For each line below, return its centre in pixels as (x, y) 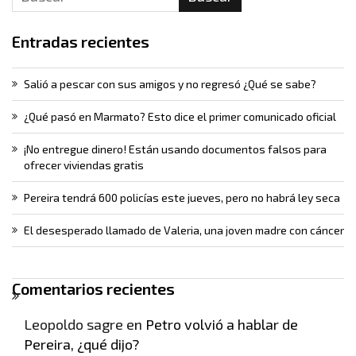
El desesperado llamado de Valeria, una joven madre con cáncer (184, 230)
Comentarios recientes (93, 289)
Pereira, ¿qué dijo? (81, 344)
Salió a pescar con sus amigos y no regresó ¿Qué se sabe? (170, 84)
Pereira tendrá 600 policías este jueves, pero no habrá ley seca (182, 198)
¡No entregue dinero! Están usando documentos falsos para (175, 149)
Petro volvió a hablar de (222, 325)
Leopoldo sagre (74, 325)
